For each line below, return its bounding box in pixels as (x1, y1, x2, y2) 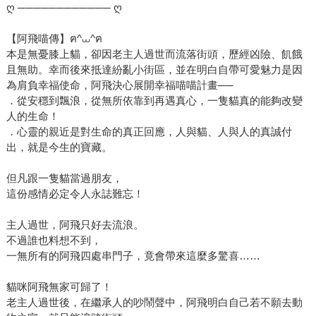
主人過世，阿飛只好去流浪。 (6, 218, 144, 231)
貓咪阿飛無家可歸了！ (6, 280, 112, 293)
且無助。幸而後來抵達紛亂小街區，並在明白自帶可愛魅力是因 (6, 63, 303, 75)
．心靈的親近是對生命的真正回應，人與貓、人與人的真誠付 (6, 125, 292, 138)
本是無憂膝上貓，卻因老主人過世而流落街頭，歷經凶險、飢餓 (6, 47, 303, 60)
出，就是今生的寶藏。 (6, 140, 112, 153)
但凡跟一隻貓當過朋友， (6, 171, 123, 184)
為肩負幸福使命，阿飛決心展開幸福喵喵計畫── (6, 78, 233, 91)
